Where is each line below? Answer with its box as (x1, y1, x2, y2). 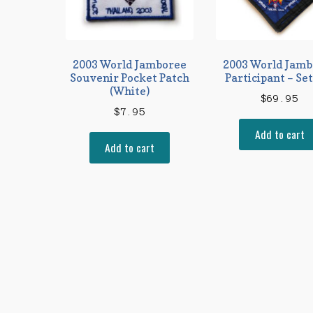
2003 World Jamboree (73, 57, 187, 71)
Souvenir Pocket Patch (70, 70, 190, 85)
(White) (110, 83, 150, 98)
